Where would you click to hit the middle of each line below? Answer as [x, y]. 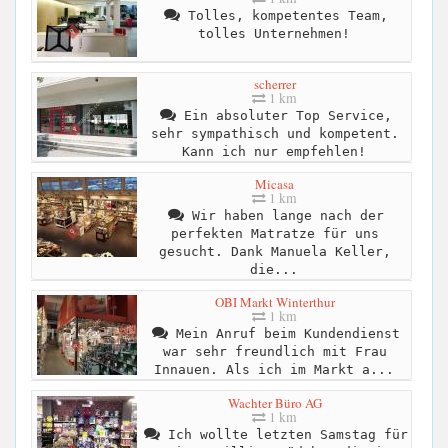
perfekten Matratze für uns [274, 234]
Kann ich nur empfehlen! [273, 152]
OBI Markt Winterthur [274, 302]
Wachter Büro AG [274, 402]
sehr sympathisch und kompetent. [274, 134]
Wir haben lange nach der [283, 216]
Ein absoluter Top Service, [283, 116]
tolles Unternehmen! [273, 34]
